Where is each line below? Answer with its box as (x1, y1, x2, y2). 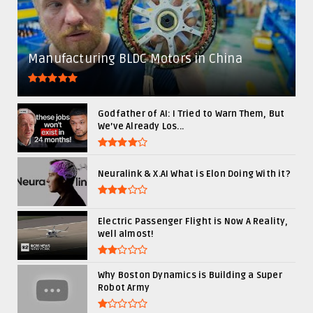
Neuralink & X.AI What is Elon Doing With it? (98, 168, 291, 180)
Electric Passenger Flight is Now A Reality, (98, 215, 289, 227)
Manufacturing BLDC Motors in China (28, 51, 242, 67)
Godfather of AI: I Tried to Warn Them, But (98, 108, 285, 119)
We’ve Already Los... (98, 120, 184, 132)
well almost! (98, 228, 154, 240)
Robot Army (98, 282, 150, 293)
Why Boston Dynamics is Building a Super (98, 269, 282, 281)
